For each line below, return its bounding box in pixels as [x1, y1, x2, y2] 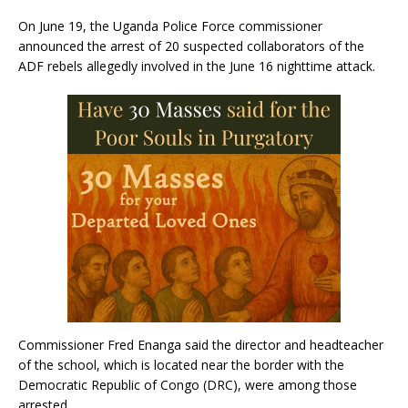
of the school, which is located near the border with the [18, 355, 344, 373]
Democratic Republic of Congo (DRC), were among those [18, 375, 357, 393]
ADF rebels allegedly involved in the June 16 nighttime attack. [18, 56, 375, 75]
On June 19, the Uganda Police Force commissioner [18, 16, 322, 35]
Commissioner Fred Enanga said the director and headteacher [18, 335, 383, 353]
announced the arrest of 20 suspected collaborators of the [18, 36, 364, 55]
